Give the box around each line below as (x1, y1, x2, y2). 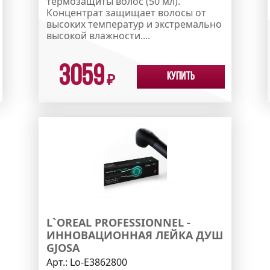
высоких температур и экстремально (46, 17, 222, 31)
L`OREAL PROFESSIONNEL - (46, 215, 191, 230)
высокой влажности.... (46, 28, 151, 42)
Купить (167, 71, 195, 83)
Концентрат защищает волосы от (46, 5, 207, 19)
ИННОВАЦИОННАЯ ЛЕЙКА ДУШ (46, 228, 224, 243)
